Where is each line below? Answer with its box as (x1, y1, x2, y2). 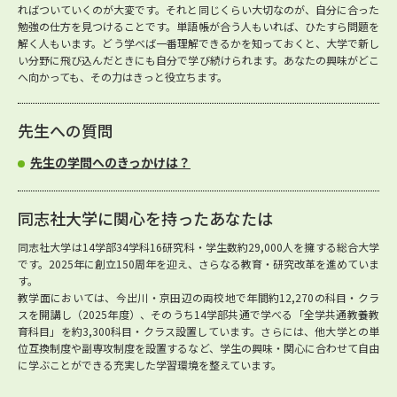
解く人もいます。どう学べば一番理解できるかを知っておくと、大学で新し (18, 35, 379, 51)
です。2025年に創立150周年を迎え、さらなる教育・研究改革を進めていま (18, 255, 379, 271)
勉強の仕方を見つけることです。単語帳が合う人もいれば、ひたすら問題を (18, 18, 379, 34)
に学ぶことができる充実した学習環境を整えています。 (18, 356, 282, 372)
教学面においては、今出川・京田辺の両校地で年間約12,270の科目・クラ (18, 289, 379, 305)
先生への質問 (18, 118, 113, 142)
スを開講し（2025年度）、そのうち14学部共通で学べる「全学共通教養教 (18, 306, 379, 322)
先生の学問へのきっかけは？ (30, 152, 191, 171)
